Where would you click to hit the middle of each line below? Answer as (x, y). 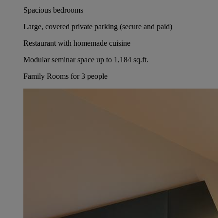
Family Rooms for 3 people (65, 76)
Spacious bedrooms (53, 10)
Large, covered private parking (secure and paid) (98, 27)
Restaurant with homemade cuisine (77, 43)
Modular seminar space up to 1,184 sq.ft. (86, 60)
